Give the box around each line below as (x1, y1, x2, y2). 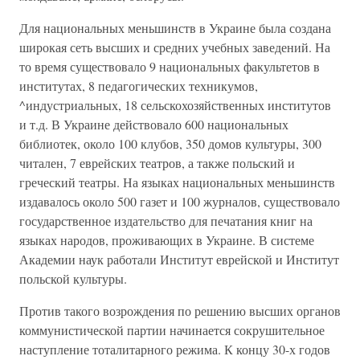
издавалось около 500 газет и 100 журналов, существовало (19, 193, 340, 210)
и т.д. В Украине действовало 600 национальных (19, 116, 288, 133)
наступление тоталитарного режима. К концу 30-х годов (19, 341, 330, 358)
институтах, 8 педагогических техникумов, (19, 77, 258, 94)
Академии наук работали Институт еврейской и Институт (19, 251, 339, 268)
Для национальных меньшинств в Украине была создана (19, 19, 331, 36)
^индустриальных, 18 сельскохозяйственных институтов (19, 96, 331, 113)
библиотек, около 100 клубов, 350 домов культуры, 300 (19, 135, 321, 152)
